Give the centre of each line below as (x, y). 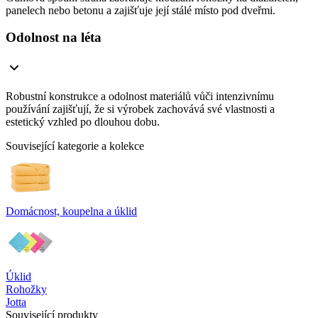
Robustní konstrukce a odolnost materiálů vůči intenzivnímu (140, 97)
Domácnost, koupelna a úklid (71, 212)
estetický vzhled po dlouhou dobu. (83, 122)
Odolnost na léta (54, 38)
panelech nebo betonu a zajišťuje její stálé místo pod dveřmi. (141, 10)
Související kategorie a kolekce (75, 146)
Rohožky (26, 290)
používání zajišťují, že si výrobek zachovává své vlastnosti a (140, 109)
